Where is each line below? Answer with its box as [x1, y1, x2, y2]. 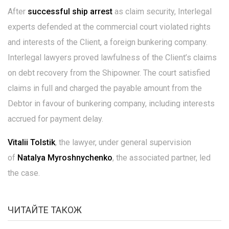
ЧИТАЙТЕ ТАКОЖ [8, 204, 82, 215]
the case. [8, 168, 40, 178]
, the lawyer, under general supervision [55, 138, 191, 147]
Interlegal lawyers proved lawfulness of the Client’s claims [8, 53, 217, 62]
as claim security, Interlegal [112, 7, 212, 16]
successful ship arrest [28, 7, 112, 16]
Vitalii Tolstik [8, 138, 55, 147]
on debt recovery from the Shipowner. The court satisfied [8, 68, 210, 78]
